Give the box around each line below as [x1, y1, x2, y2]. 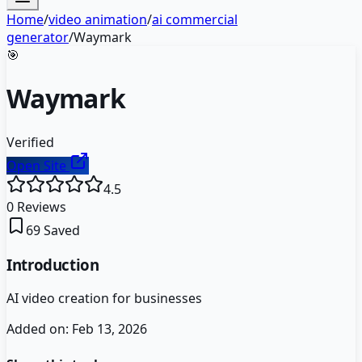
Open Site [6, 156, 69, 175]
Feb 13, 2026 [72, 320, 147, 339]
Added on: [6, 320, 72, 339]
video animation [48, 11, 147, 28]
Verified [6, 133, 54, 151]
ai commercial [152, 11, 238, 28]
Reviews [14, 197, 66, 216]
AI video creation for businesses [6, 289, 202, 308]
